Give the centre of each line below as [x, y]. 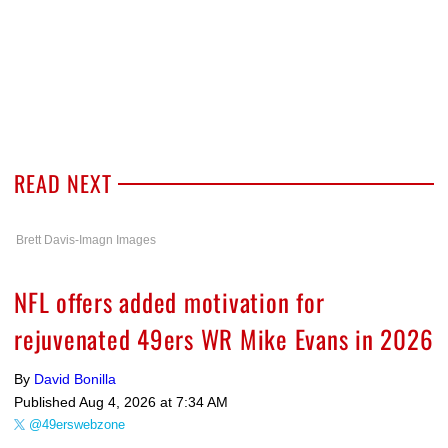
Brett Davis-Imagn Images [86, 240]
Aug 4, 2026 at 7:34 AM [153, 402]
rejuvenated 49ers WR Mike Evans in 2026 [224, 339]
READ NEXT [63, 183]
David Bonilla [75, 379]
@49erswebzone [77, 425]
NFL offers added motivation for [169, 302]
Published [46, 402]
